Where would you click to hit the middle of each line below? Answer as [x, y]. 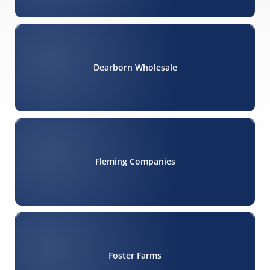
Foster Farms [135, 256]
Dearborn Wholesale [135, 67]
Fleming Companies [135, 162]
